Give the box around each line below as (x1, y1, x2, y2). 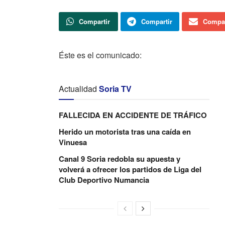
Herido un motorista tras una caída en (59, 126, 191, 137)
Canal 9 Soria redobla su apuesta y (59, 153, 180, 164)
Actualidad (59, 82, 97, 94)
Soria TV (99, 82, 132, 94)
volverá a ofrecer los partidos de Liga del (59, 163, 201, 175)
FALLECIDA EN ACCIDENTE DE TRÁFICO (59, 109, 207, 121)
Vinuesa (59, 136, 87, 148)
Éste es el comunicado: (59, 49, 142, 61)
